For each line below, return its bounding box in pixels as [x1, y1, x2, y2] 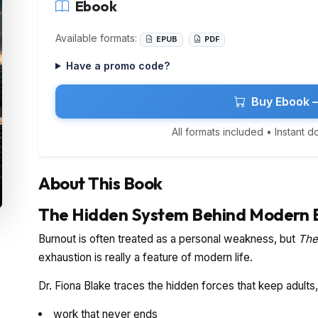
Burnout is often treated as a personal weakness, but [38, 231, 298, 246]
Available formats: [55, 32, 140, 44]
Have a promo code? [65, 59, 170, 72]
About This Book [38, 172, 163, 194]
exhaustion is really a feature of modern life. [38, 250, 253, 264]
